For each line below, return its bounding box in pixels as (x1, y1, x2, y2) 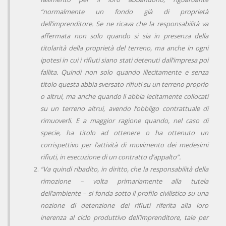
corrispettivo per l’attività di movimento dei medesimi (40, 140, 208, 150)
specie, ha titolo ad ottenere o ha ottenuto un (40, 128, 208, 138)
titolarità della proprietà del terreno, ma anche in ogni (40, 43, 208, 53)
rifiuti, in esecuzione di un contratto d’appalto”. (40, 152, 182, 162)
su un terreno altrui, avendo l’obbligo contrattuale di (40, 104, 208, 114)
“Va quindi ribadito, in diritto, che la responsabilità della (40, 164, 208, 174)
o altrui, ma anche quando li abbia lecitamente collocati (40, 92, 208, 101)
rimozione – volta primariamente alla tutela (40, 177, 208, 186)
